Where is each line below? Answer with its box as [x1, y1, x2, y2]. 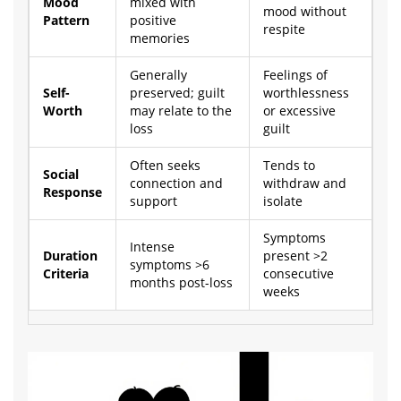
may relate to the [130, 102, 232, 119]
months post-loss [130, 274, 233, 291]
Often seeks [130, 157, 200, 174]
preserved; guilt [130, 84, 225, 101]
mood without [263, 3, 346, 20]
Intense [130, 238, 175, 255]
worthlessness [263, 84, 349, 101]
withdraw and [263, 175, 346, 192]
